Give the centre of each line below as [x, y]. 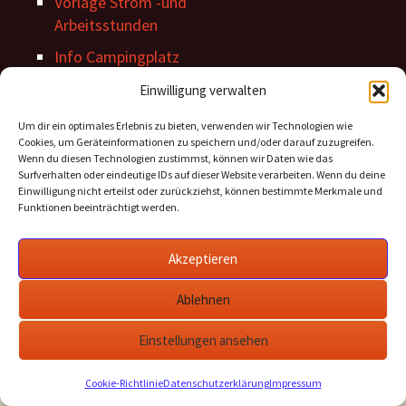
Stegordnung [99, 89]
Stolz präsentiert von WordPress [246, 370]
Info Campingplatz [117, 57]
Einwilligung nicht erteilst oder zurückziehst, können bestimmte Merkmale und [200, 191]
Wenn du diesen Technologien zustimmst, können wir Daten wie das [175, 158]
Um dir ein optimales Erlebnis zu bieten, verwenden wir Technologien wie [185, 126]
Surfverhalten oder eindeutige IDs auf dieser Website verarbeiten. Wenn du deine [202, 174]
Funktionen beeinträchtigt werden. [99, 207]
